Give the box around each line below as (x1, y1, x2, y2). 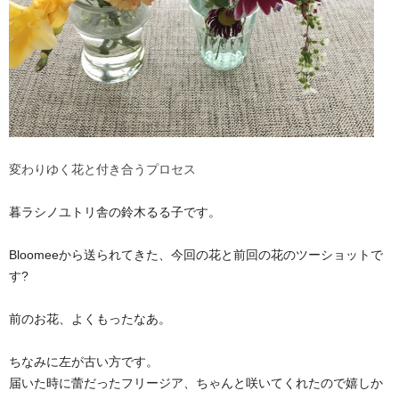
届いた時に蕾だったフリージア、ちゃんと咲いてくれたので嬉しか (9, 376, 383, 390)
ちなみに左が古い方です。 (9, 354, 159, 369)
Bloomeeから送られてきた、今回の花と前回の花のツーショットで (9, 248, 383, 262)
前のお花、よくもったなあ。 (9, 312, 171, 326)
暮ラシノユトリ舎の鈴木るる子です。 (9, 205, 221, 219)
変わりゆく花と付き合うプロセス (9, 162, 196, 176)
